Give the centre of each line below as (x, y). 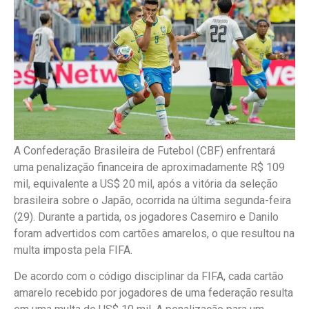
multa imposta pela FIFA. (73, 250)
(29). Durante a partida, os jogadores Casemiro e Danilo (146, 217)
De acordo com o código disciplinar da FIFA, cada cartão (149, 276)
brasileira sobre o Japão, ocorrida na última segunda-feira (152, 200)
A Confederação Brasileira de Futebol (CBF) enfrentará (144, 150)
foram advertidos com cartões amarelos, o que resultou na (154, 233)
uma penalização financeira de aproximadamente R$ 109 (149, 167)
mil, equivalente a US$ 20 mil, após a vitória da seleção (146, 183)
